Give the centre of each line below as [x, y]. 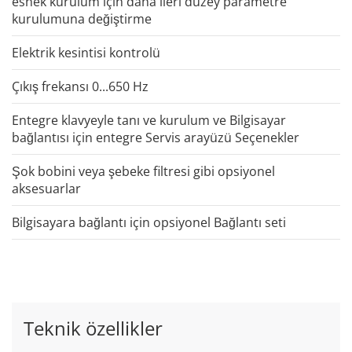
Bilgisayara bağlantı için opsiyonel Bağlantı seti [149, 222]
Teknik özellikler [93, 328]
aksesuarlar [46, 188]
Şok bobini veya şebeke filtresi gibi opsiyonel [143, 171]
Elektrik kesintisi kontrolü [86, 52]
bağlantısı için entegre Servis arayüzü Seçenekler [156, 137]
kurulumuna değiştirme [82, 18]
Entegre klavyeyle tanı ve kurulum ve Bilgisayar [149, 120]
